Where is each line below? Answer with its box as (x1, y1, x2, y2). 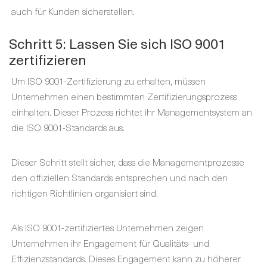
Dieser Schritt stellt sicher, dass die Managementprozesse (11, 154, 244, 169)
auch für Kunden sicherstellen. (11, 4, 135, 18)
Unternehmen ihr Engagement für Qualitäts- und (11, 235, 209, 250)
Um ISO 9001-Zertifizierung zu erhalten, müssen (11, 73, 206, 88)
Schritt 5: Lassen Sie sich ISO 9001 (9, 33, 226, 54)
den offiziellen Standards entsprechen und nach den (11, 170, 228, 184)
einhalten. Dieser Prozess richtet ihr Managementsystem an (11, 104, 252, 119)
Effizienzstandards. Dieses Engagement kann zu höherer (11, 251, 241, 265)
